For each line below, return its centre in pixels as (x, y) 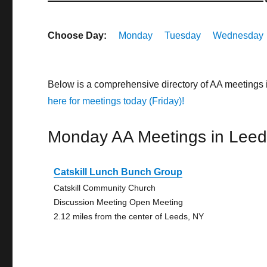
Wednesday (238, 35)
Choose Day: (77, 35)
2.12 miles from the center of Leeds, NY (129, 216)
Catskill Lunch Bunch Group (118, 172)
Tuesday (183, 35)
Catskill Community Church (105, 188)
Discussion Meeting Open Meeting (119, 202)
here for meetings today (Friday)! (116, 101)
